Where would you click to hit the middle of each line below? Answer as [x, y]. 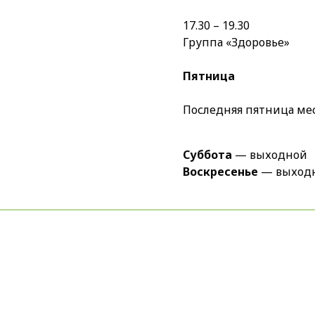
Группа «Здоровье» [236, 42]
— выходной [270, 155]
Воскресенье [220, 172]
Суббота [207, 155]
